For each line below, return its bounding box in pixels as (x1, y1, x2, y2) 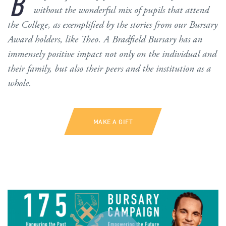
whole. (8, 77, 31, 90)
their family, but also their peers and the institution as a (8, 62, 211, 75)
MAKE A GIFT (93, 117, 133, 126)
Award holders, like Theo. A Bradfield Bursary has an (8, 33, 202, 46)
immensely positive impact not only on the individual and (8, 47, 216, 61)
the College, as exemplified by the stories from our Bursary (8, 18, 217, 31)
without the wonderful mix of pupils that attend (33, 4, 209, 17)
